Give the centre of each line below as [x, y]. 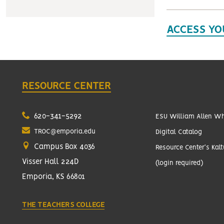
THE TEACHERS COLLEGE [63, 205]
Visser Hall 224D [50, 162]
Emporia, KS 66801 [53, 177]
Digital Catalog [179, 132]
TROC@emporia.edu [65, 132]
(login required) [179, 163]
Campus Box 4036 [63, 147]
